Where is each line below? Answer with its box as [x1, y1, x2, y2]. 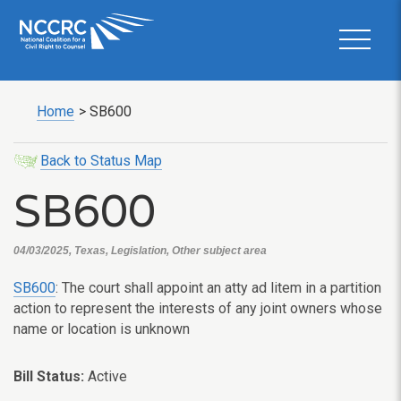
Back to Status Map [40, 152, 162, 169]
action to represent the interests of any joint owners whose [13, 300, 382, 317]
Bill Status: [13, 368, 84, 385]
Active [84, 368, 127, 385]
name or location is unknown [13, 320, 190, 337]
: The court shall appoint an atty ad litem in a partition [55, 279, 381, 296]
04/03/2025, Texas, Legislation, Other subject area [13, 244, 267, 257]
